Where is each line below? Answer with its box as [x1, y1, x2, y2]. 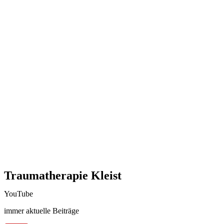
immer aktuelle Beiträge [4, 206, 79, 215]
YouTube [4, 189, 33, 198]
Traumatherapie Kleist [4, 169, 121, 182]
